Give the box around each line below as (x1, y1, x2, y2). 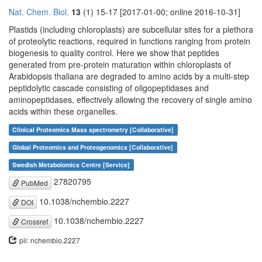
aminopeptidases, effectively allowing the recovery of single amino (9, 94, 252, 106)
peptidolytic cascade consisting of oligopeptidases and (9, 82, 209, 94)
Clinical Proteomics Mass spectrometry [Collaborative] (12, 125, 174, 135)
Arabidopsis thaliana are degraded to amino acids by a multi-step (9, 70, 249, 82)
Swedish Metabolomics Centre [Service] (12, 160, 130, 170)
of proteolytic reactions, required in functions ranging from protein (9, 35, 250, 47)
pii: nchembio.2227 (19, 235, 80, 246)
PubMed (19, 177, 48, 188)
